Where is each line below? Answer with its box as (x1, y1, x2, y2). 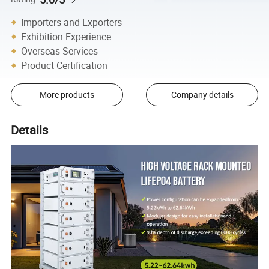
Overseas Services (21, 44, 98, 58)
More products (39, 89, 94, 101)
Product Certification (21, 58, 108, 72)
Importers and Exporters (21, 15, 122, 29)
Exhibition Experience (21, 29, 112, 43)
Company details (171, 89, 234, 101)
